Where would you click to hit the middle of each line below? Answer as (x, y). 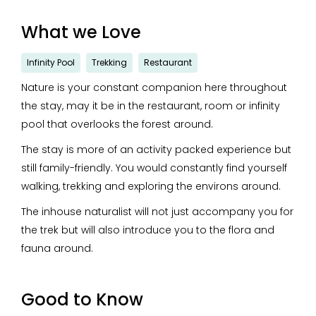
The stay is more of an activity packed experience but (156, 150)
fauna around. (57, 248)
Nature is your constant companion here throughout (154, 87)
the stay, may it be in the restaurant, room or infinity (151, 106)
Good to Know (82, 299)
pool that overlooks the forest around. (117, 124)
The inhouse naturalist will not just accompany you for (157, 212)
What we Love (81, 32)
